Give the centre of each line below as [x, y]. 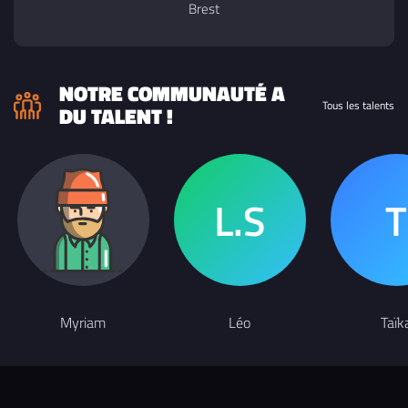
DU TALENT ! [116, 117]
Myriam [83, 322]
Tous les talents [358, 105]
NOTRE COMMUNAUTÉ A [172, 94]
